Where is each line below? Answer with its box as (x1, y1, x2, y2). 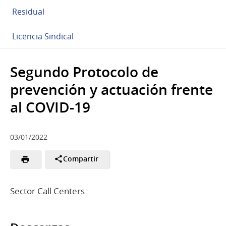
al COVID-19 (10, 97, 90, 117)
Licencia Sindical (12, 30, 74, 42)
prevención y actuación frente (10, 80, 213, 99)
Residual (12, 6, 44, 17)
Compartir (63, 154, 99, 164)
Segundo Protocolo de (10, 62, 158, 81)
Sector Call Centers (10, 185, 85, 197)
